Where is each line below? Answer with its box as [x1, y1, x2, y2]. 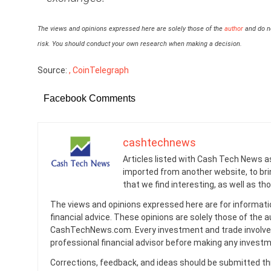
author [224, 25, 243, 33]
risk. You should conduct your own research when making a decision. [38, 40, 242, 48]
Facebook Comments [44, 93, 135, 104]
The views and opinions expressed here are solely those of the [38, 25, 224, 33]
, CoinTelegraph [69, 65, 129, 76]
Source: [38, 65, 69, 76]
